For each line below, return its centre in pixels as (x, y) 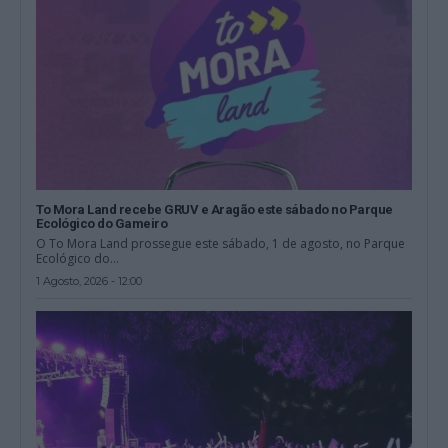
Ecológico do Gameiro (102, 224)
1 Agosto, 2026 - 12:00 (89, 281)
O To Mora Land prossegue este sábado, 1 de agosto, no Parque (221, 244)
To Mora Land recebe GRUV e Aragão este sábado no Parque (214, 210)
